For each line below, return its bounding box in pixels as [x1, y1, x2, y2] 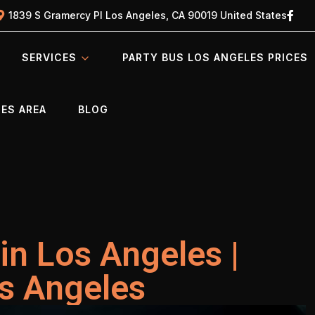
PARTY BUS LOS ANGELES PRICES [122, 51, 308, 63]
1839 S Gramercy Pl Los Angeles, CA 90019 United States [8, 8, 287, 21]
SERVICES [21, 51, 77, 63]
